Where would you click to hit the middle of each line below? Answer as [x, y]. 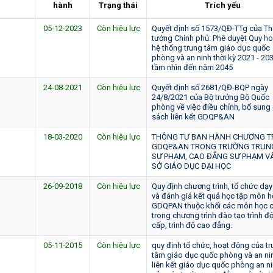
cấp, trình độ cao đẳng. [192, 225]
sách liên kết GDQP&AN [193, 116]
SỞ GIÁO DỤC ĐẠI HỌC [191, 166]
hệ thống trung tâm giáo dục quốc [211, 48]
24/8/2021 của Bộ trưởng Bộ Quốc [211, 97]
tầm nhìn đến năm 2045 [192, 67]
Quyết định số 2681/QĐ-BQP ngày [210, 87]
